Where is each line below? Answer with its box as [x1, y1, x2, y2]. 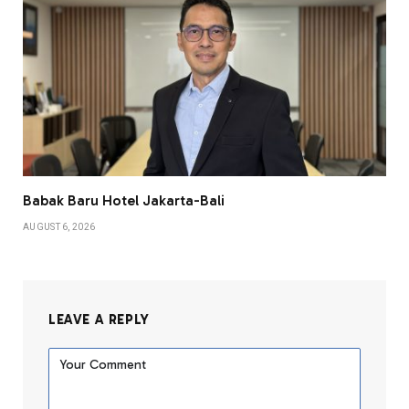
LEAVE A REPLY [48, 310, 150, 328]
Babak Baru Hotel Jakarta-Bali [23, 191, 225, 209]
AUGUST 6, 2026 [23, 221, 96, 232]
